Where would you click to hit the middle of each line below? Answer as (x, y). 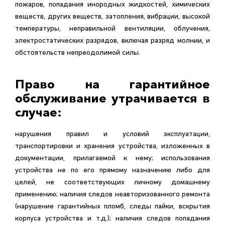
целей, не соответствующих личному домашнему (113, 183)
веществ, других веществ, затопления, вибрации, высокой (113, 17)
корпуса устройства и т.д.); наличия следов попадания (65, 219)
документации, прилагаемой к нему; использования (88, 158)
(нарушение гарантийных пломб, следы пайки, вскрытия (113, 207)
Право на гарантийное (113, 84)
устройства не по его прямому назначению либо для (113, 171)
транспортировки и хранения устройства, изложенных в (113, 146)
